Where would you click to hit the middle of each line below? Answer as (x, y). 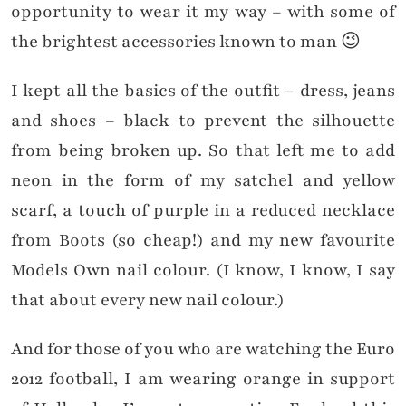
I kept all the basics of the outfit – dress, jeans (203, 91)
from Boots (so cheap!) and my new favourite (203, 241)
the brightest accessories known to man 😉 (186, 42)
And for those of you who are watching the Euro (203, 349)
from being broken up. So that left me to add (203, 151)
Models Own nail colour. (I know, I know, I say (203, 271)
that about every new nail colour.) (148, 300)
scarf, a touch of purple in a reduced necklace (203, 211)
